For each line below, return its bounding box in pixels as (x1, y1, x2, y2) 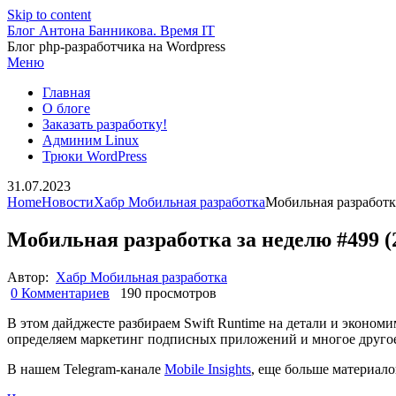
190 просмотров (117, 285, 217, 301)
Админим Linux (42, 133, 139, 148)
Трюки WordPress (42, 148, 147, 164)
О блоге (42, 101, 90, 116)
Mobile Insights (164, 361, 251, 377)
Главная (42, 85, 90, 100)
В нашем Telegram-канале (7, 361, 164, 377)
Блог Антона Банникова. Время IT (7, 23, 215, 38)
